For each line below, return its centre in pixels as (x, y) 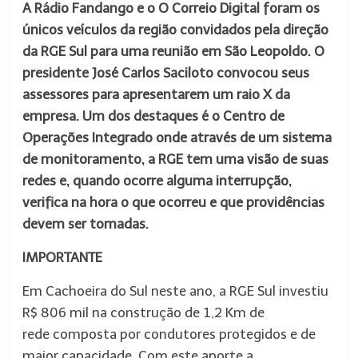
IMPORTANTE (63, 257)
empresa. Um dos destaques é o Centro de (154, 116)
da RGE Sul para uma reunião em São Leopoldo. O (174, 51)
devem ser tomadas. (86, 224)
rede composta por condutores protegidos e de (169, 334)
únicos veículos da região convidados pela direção (176, 30)
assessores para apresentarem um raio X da (157, 94)
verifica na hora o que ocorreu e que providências (174, 202)
